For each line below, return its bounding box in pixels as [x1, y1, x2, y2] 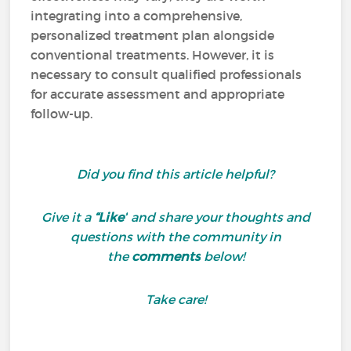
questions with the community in [70, 229, 281, 244]
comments [131, 248, 201, 264]
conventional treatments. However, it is [31, 47, 275, 63]
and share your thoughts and [127, 209, 310, 225]
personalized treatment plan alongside [31, 27, 275, 43]
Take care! [145, 291, 206, 307]
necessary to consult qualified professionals [31, 67, 302, 82]
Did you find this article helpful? [77, 166, 274, 182]
